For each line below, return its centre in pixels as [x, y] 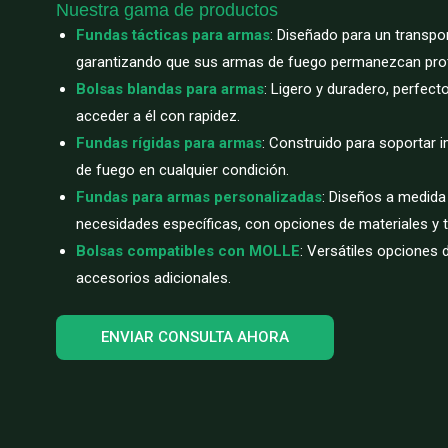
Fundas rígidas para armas [169, 143]
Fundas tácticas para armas [173, 35]
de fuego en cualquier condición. [182, 170]
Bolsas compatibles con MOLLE [188, 251]
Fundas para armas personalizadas [199, 197]
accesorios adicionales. [153, 278]
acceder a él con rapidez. [158, 116]
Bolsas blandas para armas [170, 89]
